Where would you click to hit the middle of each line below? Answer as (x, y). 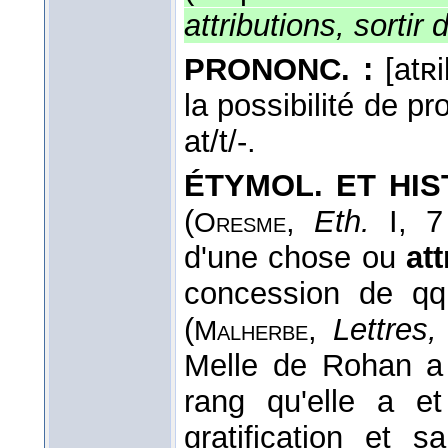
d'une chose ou (295, 257)
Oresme (240, 222)
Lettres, (385, 329)
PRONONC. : (278, 69)
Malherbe (251, 330)
